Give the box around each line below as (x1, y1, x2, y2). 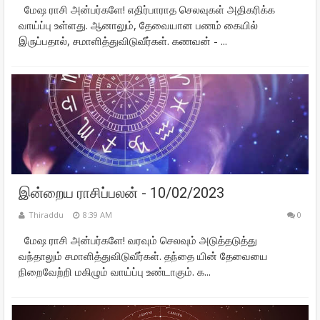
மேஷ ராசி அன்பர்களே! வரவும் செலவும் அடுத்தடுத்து (19, 233, 257, 247)
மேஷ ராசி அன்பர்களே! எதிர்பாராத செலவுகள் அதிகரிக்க (19, 2, 275, 16)
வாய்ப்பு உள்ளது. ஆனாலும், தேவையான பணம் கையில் (19, 18, 258, 32)
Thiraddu (29, 209, 64, 220)
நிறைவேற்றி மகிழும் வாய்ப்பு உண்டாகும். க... (19, 264, 211, 279)
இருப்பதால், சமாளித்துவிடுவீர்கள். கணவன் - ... (19, 34, 227, 48)
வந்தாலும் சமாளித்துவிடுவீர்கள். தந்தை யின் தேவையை (19, 249, 268, 263)
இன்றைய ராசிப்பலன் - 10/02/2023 (19, 184, 224, 201)
